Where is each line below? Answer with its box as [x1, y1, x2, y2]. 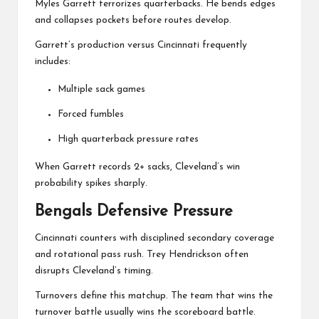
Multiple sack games [58, 84, 145, 94]
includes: [35, 56, 70, 66]
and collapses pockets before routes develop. [35, 15, 231, 25]
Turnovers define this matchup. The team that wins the [35, 291, 273, 300]
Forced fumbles [58, 109, 124, 119]
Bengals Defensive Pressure [35, 203, 233, 220]
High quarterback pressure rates [58, 134, 199, 144]
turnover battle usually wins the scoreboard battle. [35, 307, 256, 317]
